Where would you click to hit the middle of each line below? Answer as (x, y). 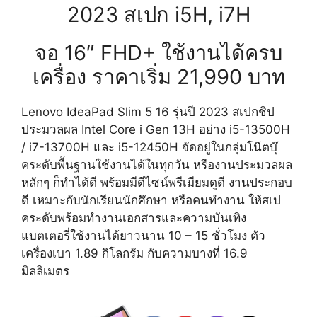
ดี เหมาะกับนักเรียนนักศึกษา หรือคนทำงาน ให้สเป (151, 201)
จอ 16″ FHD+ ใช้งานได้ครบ (158, 53)
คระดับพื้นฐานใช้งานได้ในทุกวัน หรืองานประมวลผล (157, 165)
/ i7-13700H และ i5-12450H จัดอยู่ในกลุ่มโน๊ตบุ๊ (149, 148)
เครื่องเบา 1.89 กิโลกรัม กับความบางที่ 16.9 (134, 254)
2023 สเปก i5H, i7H (158, 15)
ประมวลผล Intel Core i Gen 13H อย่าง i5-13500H (156, 130)
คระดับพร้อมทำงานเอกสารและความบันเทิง (134, 218)
